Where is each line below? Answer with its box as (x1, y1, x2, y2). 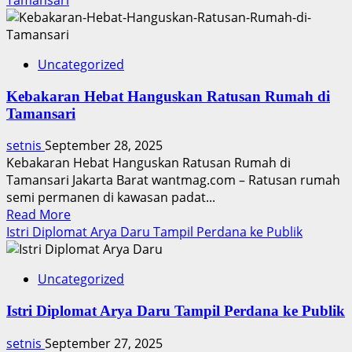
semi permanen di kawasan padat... (6, 189, 215, 207)
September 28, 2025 (45, 137, 163, 155)
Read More (6, 206, 71, 224)
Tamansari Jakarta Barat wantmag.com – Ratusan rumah (6, 171, 340, 189)
